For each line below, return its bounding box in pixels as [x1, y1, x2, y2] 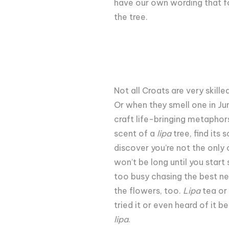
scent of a [113, 128, 157, 139]
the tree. [113, 11, 150, 22]
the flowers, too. [113, 185, 183, 196]
